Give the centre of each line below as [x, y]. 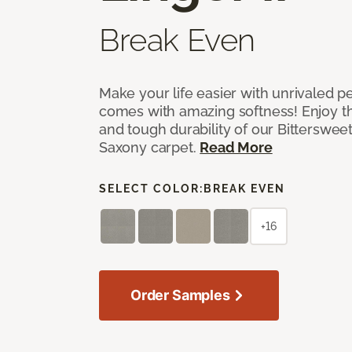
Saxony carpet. [150, 147]
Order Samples [180, 295]
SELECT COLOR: [151, 188]
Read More [236, 147]
